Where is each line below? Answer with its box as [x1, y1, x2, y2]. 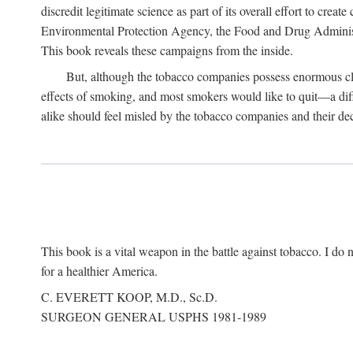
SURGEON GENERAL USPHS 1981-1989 [41, 308, 266, 325]
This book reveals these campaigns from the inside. [41, 42, 293, 58]
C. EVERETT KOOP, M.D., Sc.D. [41, 288, 217, 305]
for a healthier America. [41, 262, 158, 279]
